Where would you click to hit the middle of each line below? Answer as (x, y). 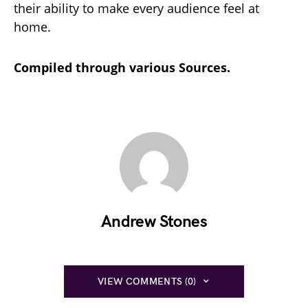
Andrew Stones (154, 221)
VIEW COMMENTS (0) (147, 281)
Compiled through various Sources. (122, 67)
